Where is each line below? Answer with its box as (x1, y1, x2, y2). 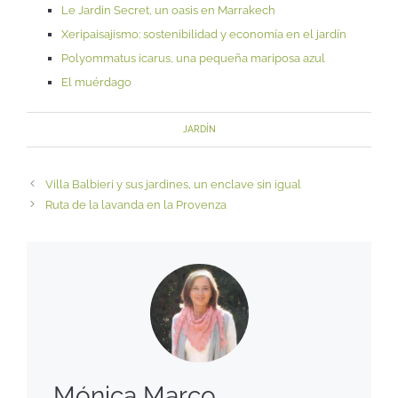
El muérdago (61, 76, 131, 90)
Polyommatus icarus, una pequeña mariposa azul (61, 52, 325, 66)
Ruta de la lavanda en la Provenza (44, 197, 227, 211)
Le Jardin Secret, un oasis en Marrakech (61, 4, 275, 18)
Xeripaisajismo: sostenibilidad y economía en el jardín (61, 28, 346, 42)
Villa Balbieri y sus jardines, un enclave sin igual (44, 177, 301, 191)
